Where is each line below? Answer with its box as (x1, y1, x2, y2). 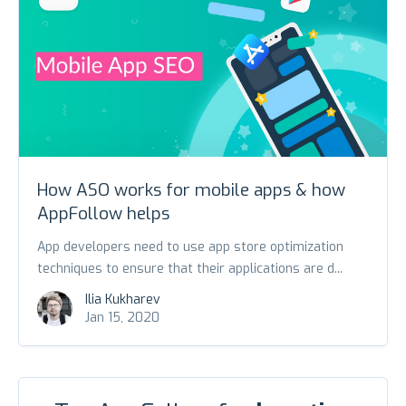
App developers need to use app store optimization (37, 237, 343, 256)
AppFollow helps (37, 201, 169, 225)
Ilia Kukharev (85, 290, 160, 308)
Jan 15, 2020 (85, 308, 159, 326)
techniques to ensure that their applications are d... (37, 259, 343, 277)
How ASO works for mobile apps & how (37, 178, 345, 201)
